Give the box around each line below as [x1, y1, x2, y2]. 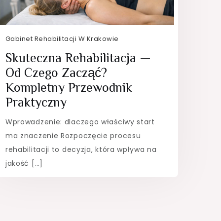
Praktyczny [5, 95, 67, 110]
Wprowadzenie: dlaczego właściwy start [5, 116, 155, 127]
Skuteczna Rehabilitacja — [5, 50, 151, 65]
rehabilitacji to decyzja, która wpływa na [5, 144, 157, 154]
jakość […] [5, 158, 43, 168]
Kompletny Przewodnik [5, 80, 132, 95]
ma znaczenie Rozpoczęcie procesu [5, 130, 141, 141]
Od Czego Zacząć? [5, 65, 107, 80]
